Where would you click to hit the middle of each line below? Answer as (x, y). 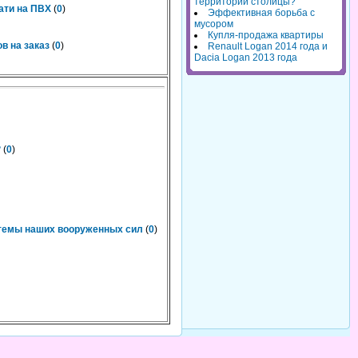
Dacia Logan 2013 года (246, 58)
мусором (214, 24)
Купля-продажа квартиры (266, 36)
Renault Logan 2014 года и (268, 47)
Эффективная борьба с (261, 13)
